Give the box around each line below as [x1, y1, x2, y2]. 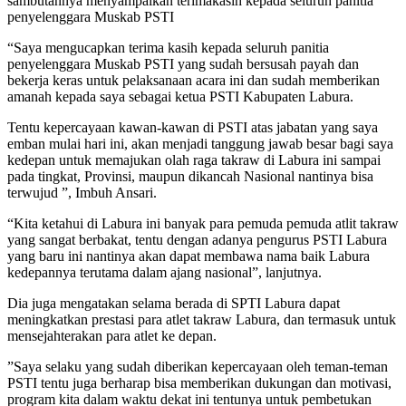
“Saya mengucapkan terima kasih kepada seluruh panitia [7, 40, 329, 56]
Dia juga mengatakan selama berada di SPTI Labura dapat [7, 295, 340, 312]
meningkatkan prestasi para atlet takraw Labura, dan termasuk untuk [7, 312, 396, 328]
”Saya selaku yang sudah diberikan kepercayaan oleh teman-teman [7, 359, 388, 375]
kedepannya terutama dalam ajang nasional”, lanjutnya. [7, 265, 322, 281]
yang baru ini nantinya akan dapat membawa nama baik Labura [7, 248, 370, 265]
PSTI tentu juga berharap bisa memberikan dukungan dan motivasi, [7, 375, 391, 391]
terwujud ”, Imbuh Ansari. [7, 185, 157, 201]
